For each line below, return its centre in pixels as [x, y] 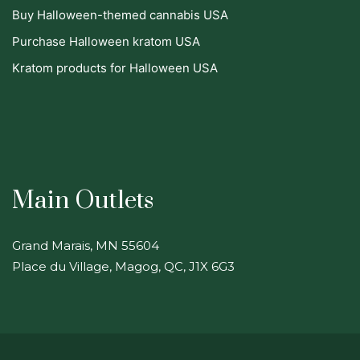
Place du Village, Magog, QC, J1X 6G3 [123, 266]
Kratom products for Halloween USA [115, 67]
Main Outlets [83, 200]
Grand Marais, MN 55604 [86, 245]
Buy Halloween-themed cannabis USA [120, 14]
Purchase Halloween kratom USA [106, 41]
